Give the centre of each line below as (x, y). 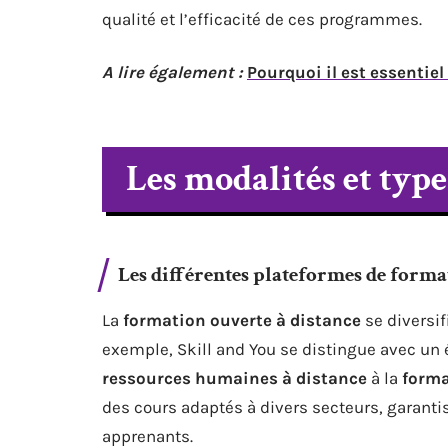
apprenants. (147, 436)
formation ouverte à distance (242, 320)
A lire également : (172, 72)
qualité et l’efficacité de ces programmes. (262, 19)
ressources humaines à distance (234, 378)
